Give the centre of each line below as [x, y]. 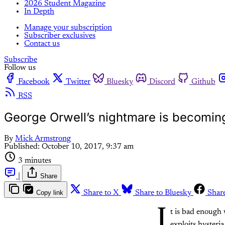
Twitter [78, 82]
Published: [22, 146]
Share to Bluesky [163, 193]
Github [203, 82]
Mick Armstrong [43, 138]
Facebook [34, 82]
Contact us [42, 43]
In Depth [39, 11]
